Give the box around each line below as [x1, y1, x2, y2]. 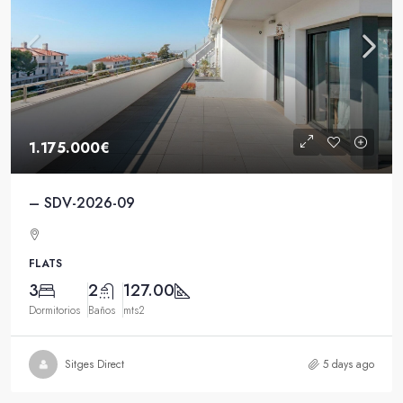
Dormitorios [29, 302, 80, 318]
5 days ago [323, 356, 374, 373]
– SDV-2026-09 [29, 193, 135, 213]
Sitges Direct [65, 356, 124, 373]
